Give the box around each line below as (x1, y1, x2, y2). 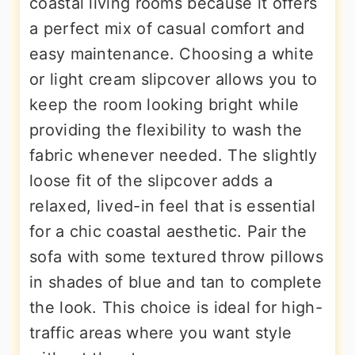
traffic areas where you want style (29, 323, 292, 342)
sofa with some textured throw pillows (29, 247, 324, 266)
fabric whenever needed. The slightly (29, 146, 318, 165)
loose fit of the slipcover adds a (29, 171, 273, 190)
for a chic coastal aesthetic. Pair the (29, 222, 307, 241)
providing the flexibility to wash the (29, 120, 303, 139)
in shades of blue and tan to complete (29, 273, 323, 292)
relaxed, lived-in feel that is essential (29, 197, 315, 216)
